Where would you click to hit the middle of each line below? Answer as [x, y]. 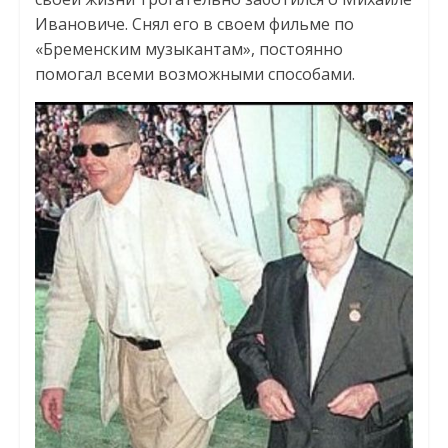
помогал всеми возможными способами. [194, 73]
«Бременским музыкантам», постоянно [188, 48]
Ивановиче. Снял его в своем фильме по [194, 23]
